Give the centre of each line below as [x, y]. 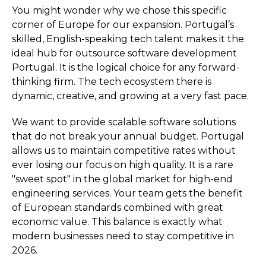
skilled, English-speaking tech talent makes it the [128, 39]
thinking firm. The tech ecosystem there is [112, 82]
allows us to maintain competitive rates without [124, 151]
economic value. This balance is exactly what [117, 222]
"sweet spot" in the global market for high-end [122, 179]
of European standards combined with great [118, 208]
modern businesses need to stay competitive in [123, 236]
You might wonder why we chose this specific [119, 10]
